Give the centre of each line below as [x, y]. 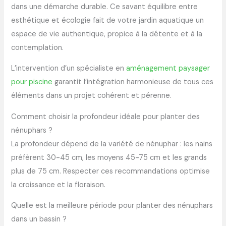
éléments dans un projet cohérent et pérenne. [92, 96]
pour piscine [32, 82]
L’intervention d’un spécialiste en [69, 69]
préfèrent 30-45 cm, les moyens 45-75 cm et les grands [109, 157]
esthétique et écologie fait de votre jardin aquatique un [108, 20]
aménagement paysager [168, 69]
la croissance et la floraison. [59, 185]
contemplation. [38, 47]
